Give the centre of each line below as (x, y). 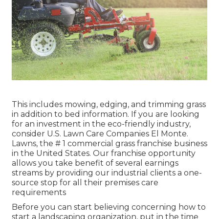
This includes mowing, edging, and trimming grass (109, 104)
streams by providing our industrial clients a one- (107, 173)
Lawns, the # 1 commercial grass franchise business (109, 143)
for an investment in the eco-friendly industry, (101, 124)
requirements (39, 192)
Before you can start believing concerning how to (109, 207)
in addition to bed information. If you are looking (106, 114)
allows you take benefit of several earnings (95, 163)
